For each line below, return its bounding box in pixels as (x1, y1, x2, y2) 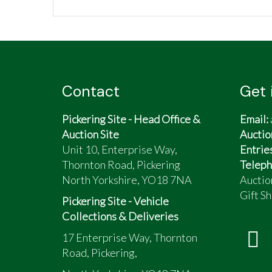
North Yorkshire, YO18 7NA (62, 173, 192, 186)
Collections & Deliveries (62, 209, 178, 223)
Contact (62, 81, 120, 101)
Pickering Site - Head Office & (62, 112, 200, 126)
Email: (239, 112, 268, 126)
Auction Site (62, 127, 119, 141)
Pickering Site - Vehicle (62, 194, 169, 208)
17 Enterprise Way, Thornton (62, 231, 197, 244)
